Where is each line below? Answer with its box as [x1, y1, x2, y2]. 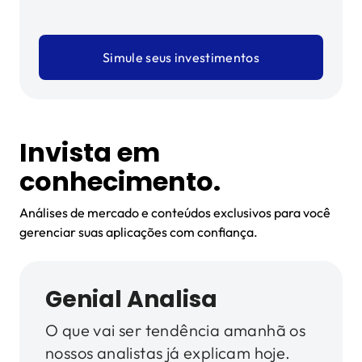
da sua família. [39, 89, 230, 125]
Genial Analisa [45, 284, 217, 316]
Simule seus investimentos [103, 49, 259, 66]
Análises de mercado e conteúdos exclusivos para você [19, 204, 330, 221]
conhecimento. [19, 163, 221, 200]
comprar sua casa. [39, 119, 282, 155]
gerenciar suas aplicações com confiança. [19, 224, 258, 241]
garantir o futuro [39, 59, 253, 95]
